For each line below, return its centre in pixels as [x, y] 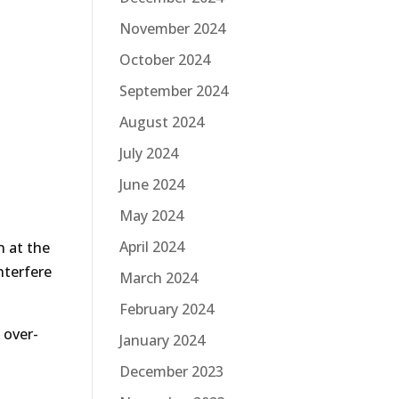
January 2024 [162, 340]
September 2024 [174, 90]
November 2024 [172, 28]
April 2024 [152, 246]
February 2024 [167, 309]
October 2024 [165, 59]
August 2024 [162, 122]
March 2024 [159, 277]
